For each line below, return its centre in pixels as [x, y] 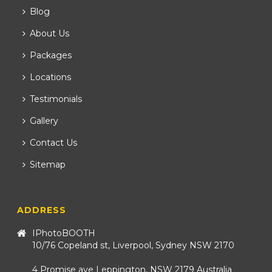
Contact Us [54, 143]
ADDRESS [42, 210]
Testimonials [56, 99]
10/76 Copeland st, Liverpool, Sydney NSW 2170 [134, 245]
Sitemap [48, 165]
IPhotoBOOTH [64, 233]
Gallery [44, 121]
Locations [51, 77]
